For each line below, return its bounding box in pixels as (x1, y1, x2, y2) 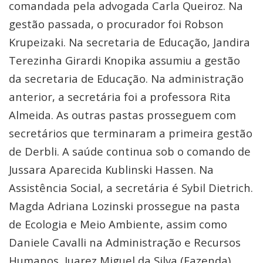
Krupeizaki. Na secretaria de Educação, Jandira (9, 35, 250, 49)
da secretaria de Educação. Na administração (9, 71, 244, 86)
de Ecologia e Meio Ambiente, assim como (9, 217, 227, 231)
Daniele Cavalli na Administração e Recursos (9, 235, 241, 249)
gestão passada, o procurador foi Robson (9, 16, 224, 31)
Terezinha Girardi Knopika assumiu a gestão (9, 53, 240, 68)
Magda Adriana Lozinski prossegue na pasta (9, 198, 240, 213)
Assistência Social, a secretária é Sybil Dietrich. (9, 180, 253, 195)
